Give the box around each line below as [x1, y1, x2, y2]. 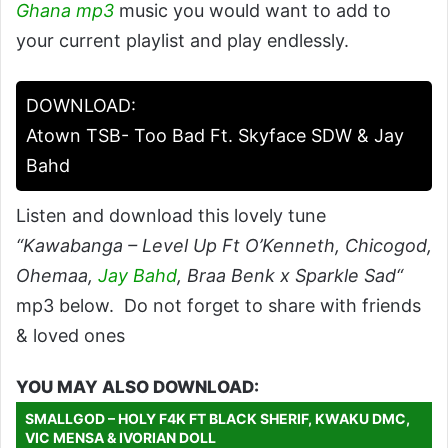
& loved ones [16, 324, 125, 346]
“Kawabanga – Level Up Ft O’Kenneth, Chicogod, [16, 234, 432, 256]
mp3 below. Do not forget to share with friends [16, 294, 421, 316]
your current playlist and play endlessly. [16, 29, 349, 51]
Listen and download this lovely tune [16, 204, 326, 226]
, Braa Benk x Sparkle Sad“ [177, 264, 403, 286]
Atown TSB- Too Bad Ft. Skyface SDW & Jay [26, 124, 404, 146]
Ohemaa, [16, 264, 98, 286]
